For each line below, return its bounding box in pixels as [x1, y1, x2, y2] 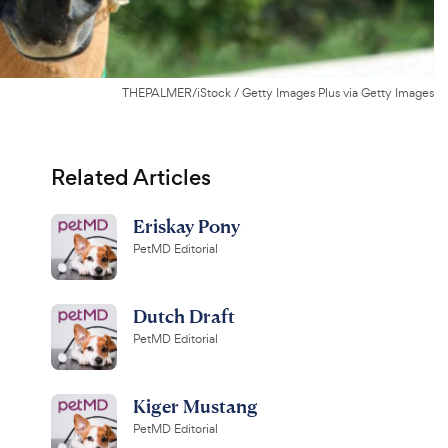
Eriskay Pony [132, 214, 240, 237]
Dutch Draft [132, 304, 235, 327]
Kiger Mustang [132, 394, 258, 417]
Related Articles [50, 162, 211, 193]
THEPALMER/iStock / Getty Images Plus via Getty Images [122, 85, 434, 101]
